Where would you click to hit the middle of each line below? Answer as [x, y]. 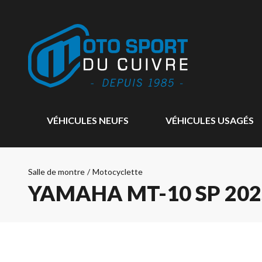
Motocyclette [118, 172]
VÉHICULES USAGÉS [209, 120]
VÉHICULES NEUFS [88, 120]
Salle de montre [56, 172]
